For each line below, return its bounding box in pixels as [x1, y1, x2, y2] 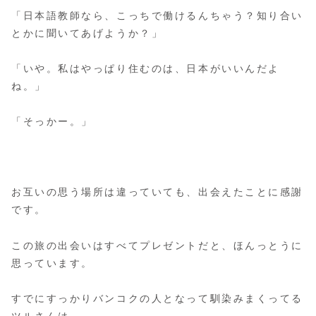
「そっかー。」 [11, 116, 93, 128]
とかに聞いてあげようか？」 [11, 27, 164, 39]
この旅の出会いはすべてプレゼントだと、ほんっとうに [11, 239, 303, 251]
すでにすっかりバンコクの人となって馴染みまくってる [11, 292, 303, 304]
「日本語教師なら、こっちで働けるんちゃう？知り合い [11, 9, 303, 21]
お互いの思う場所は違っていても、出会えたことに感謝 [11, 186, 303, 198]
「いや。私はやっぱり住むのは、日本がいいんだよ [11, 62, 280, 74]
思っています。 [11, 257, 93, 269]
